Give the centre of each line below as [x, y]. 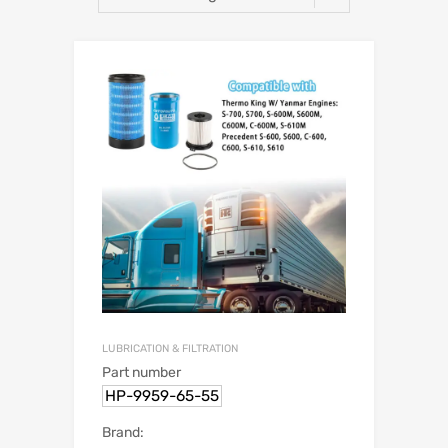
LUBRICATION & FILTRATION [170, 349]
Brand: [123, 433]
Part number [141, 373]
